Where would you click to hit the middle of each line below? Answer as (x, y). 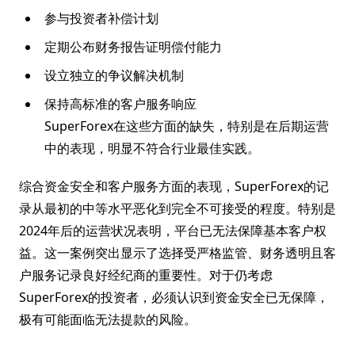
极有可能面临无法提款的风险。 (108, 319)
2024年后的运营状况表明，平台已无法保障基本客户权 (173, 231)
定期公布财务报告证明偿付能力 (133, 47)
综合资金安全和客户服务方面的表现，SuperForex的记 (174, 186)
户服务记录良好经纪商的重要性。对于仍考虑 (146, 275)
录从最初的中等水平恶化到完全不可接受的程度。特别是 (177, 208)
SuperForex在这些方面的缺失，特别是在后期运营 (187, 126)
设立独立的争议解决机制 (114, 75)
